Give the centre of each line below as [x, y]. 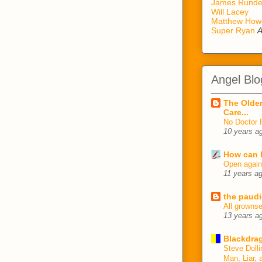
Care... [236, 112]
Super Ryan [233, 30]
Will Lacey [230, 12]
